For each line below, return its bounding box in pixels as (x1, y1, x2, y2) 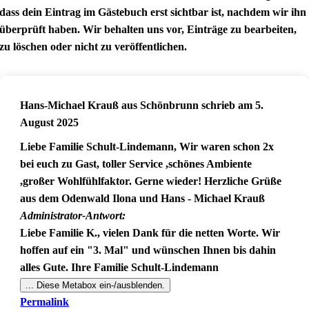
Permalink (20, 296, 70, 308)
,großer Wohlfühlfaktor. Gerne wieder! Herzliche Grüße (20, 175, 282, 187)
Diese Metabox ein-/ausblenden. (34, 280, 166, 290)
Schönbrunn (140, 99, 199, 111)
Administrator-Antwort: (20, 210, 126, 221)
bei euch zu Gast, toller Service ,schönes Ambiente (20, 158, 252, 170)
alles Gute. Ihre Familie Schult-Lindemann (20, 261, 219, 273)
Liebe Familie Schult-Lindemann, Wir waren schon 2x (20, 141, 275, 152)
